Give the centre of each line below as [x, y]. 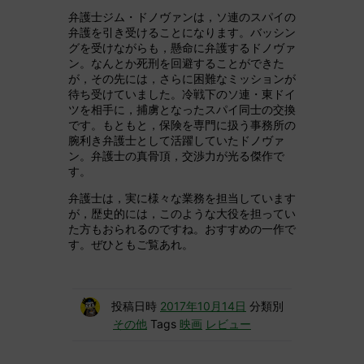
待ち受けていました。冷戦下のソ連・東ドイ [182, 94]
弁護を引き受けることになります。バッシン [182, 32]
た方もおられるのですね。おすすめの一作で [182, 229]
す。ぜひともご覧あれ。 [131, 245]
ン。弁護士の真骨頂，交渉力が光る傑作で [176, 156]
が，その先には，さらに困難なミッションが [182, 79]
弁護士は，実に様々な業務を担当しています [182, 198]
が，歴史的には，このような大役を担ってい [182, 214]
